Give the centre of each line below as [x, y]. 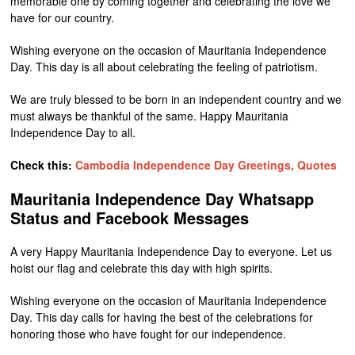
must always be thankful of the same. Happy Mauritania [150, 115]
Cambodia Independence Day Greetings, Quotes [206, 164]
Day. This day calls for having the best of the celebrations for [162, 317]
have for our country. [63, 17]
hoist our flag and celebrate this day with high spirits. [142, 267]
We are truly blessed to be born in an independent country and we [176, 99]
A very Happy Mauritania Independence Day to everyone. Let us [172, 251]
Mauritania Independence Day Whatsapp [162, 198]
